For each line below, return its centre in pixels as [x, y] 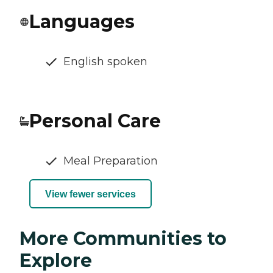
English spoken [105, 62]
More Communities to [123, 239]
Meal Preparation [111, 161]
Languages [82, 22]
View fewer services [90, 194]
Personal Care [95, 121]
